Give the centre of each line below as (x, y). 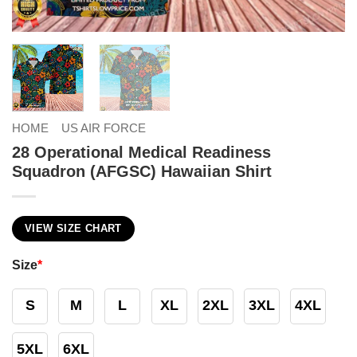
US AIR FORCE (103, 127)
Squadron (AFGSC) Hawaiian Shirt (142, 171)
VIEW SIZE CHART (73, 228)
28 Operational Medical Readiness (141, 152)
